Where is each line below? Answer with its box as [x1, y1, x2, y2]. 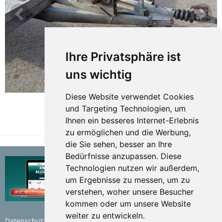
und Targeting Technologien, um [65, 103, 186, 113]
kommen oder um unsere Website [65, 198, 191, 209]
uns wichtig [65, 67, 132, 82]
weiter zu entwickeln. [65, 210, 145, 221]
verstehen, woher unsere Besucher [65, 186, 194, 197]
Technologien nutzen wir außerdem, [65, 163, 199, 173]
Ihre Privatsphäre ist [65, 49, 181, 64]
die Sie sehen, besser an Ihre [65, 139, 172, 149]
